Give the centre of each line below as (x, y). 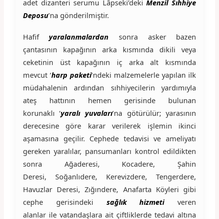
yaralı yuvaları (87, 113)
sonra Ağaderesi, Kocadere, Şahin (109, 164)
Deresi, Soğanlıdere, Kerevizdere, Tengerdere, (109, 176)
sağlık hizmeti (135, 202)
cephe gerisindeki (65, 202)
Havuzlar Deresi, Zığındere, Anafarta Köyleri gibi (109, 189)
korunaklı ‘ (42, 113)
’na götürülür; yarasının (154, 113)
